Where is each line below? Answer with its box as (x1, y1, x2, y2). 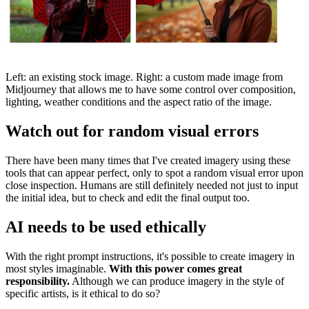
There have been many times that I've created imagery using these (6, 154, 290, 166)
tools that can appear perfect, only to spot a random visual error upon (6, 166, 303, 179)
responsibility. (6, 275, 70, 287)
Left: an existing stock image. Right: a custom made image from (6, 70, 283, 83)
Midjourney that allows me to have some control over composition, (6, 83, 296, 95)
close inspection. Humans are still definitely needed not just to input (6, 179, 298, 191)
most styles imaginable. (6, 262, 109, 275)
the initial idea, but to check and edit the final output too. (6, 191, 250, 203)
